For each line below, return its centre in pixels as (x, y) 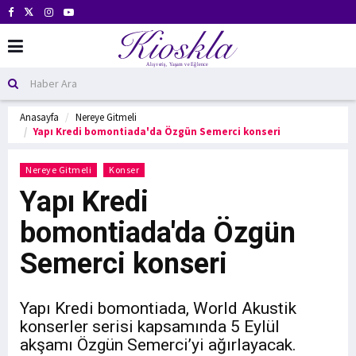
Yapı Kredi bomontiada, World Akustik (158, 308)
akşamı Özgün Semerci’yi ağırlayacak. (158, 345)
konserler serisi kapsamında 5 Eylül (150, 327)
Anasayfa (39, 117)
